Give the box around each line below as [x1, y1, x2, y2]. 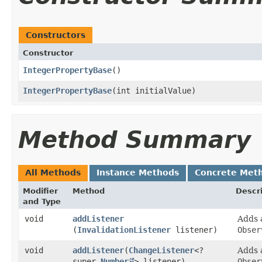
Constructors [26, 30, 85, 40]
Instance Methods [96, 167, 179, 177]
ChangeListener [129, 245, 194, 255]
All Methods [25, 167, 81, 177]
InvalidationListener [77, 225, 171, 235]
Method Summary [18, 126, 251, 153]
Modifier [23, 186, 58, 195]
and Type [23, 196, 61, 206]
